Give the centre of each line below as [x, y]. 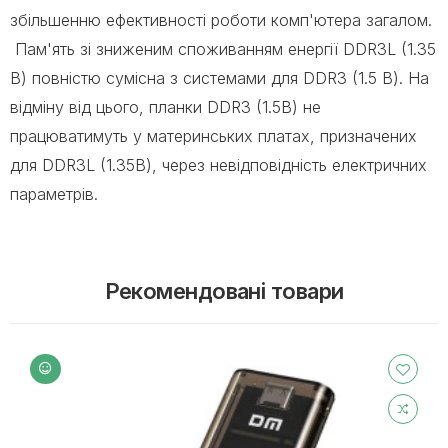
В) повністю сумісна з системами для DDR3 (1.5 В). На [219, 77]
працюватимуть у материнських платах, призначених [213, 135]
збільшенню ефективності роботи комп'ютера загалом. [221, 19]
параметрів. [54, 193]
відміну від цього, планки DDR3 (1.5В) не [165, 106]
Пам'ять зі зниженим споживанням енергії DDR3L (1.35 [223, 48]
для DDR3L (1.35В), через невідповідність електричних [218, 164]
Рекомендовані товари [224, 290]
